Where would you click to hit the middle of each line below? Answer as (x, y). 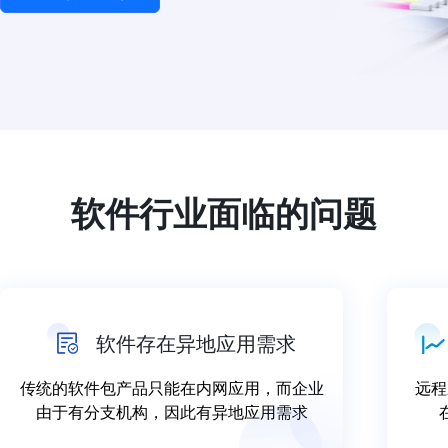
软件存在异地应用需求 (196, 342)
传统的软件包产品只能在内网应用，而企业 (171, 387)
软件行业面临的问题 (224, 212)
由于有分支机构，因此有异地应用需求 (171, 411)
